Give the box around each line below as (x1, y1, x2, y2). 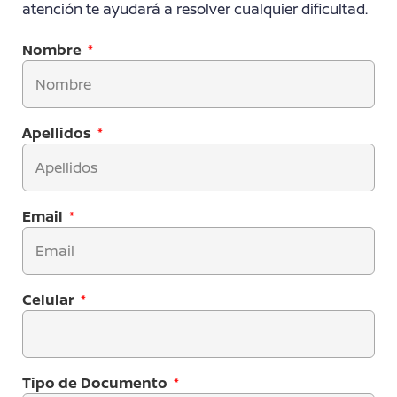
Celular (22, 289, 78, 309)
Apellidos (22, 122, 95, 143)
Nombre (22, 39, 85, 59)
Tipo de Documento (22, 372, 171, 393)
